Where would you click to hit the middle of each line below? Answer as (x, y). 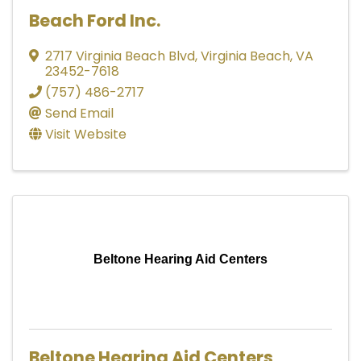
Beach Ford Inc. (95, 20)
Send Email (79, 113)
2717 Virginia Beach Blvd (120, 56)
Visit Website (86, 134)
